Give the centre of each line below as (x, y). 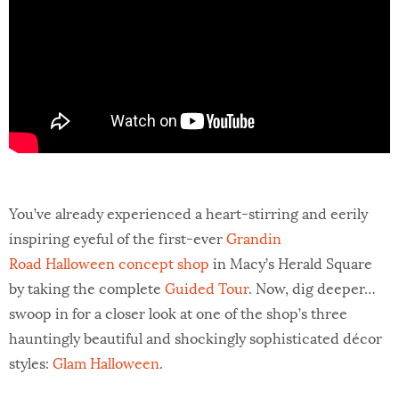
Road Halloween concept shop (109, 262)
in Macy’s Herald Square (291, 262)
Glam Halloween (106, 362)
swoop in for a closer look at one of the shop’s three (178, 312)
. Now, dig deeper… (312, 287)
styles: (31, 362)
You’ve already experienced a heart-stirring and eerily (188, 212)
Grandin (254, 237)
